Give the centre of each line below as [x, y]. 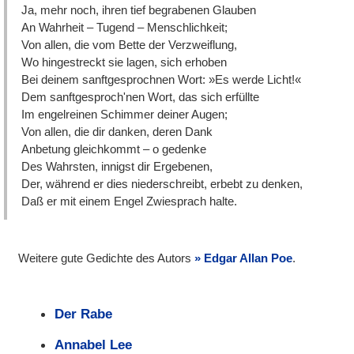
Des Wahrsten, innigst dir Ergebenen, [117, 166]
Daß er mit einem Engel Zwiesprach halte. [130, 201]
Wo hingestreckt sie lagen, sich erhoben [124, 62]
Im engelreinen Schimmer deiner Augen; [125, 114]
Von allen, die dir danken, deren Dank [117, 131]
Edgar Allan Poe [249, 258]
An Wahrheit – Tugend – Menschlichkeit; [125, 27]
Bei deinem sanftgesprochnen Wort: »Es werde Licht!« [162, 79]
